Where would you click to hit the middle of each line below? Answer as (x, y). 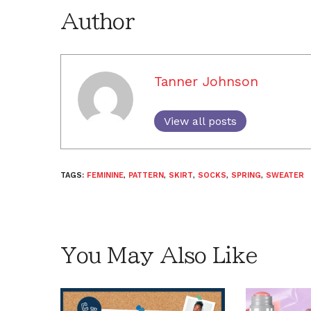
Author (97, 21)
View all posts (200, 121)
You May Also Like (159, 255)
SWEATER (285, 175)
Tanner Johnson (206, 81)
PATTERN (146, 175)
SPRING (246, 175)
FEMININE (105, 175)
